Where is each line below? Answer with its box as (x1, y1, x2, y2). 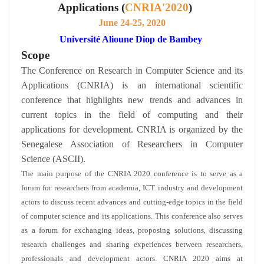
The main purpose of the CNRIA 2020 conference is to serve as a (21, 169, 243, 178)
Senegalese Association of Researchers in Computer (21, 139, 243, 149)
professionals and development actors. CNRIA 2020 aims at (21, 254, 243, 263)
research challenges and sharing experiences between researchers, (21, 240, 243, 249)
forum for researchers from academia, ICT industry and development (21, 183, 243, 192)
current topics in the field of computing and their (21, 110, 243, 120)
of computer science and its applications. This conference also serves (21, 212, 243, 220)
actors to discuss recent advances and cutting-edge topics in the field (21, 197, 243, 206)
